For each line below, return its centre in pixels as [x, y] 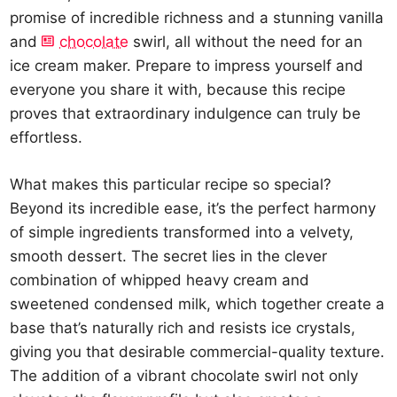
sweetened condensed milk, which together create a [198, 304]
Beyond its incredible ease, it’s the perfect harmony [193, 208]
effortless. [47, 137]
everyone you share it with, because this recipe [178, 90]
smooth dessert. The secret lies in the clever [169, 256]
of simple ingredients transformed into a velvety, [182, 232]
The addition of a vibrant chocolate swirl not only [184, 375]
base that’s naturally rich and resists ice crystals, [183, 327]
